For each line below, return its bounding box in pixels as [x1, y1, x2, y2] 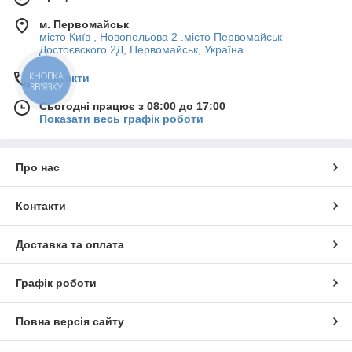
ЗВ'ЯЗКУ [29, 80, 63, 93]
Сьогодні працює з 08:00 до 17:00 [39, 100, 225, 113]
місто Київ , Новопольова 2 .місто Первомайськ [39, 31, 282, 44]
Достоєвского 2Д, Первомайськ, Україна [39, 43, 244, 57]
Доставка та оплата [16, 238, 124, 251]
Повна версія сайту [16, 315, 124, 328]
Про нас [16, 161, 60, 174]
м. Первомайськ [39, 18, 129, 31]
